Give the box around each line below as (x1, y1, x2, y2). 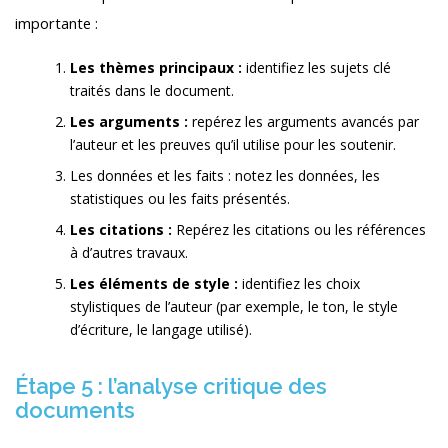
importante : (15, 13, 98, 34)
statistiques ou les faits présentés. (70, 189, 290, 209)
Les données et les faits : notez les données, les (70, 166, 380, 186)
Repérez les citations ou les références (176, 220, 426, 240)
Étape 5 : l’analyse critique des (15, 373, 327, 400)
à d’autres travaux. (70, 243, 188, 263)
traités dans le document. (70, 81, 234, 101)
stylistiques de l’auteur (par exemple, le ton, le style (70, 297, 398, 317)
